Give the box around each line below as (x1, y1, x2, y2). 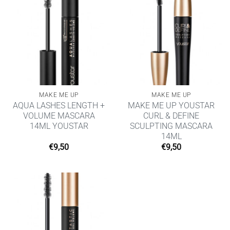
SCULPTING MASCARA (130, 121, 213, 131)
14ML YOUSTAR (29, 121, 88, 131)
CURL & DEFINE (143, 110, 199, 121)
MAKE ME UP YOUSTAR (128, 100, 215, 110)
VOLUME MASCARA (23, 110, 95, 121)
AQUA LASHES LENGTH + (13, 100, 105, 110)
